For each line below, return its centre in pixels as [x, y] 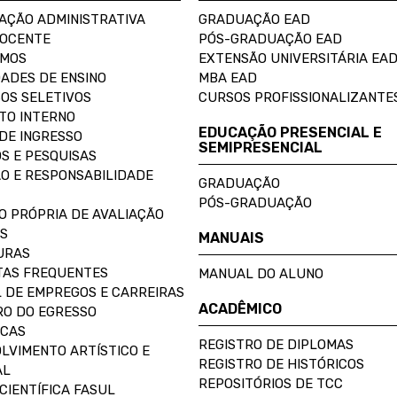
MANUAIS [231, 237]
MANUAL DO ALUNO [261, 273]
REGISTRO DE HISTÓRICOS [281, 364]
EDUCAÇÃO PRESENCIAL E [290, 132]
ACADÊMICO [240, 308]
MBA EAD [228, 78]
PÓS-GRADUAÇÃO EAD [270, 39]
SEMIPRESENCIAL [261, 147]
